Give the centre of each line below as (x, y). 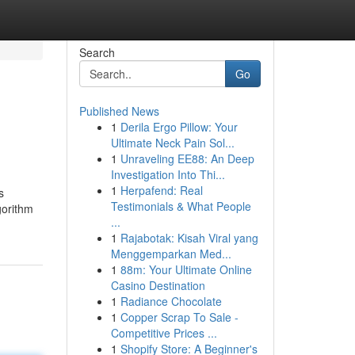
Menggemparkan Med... (171, 254)
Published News (119, 111)
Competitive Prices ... (164, 333)
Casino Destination (158, 285)
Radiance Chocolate (171, 301)
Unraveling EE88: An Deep (187, 158)
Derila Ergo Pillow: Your (179, 127)
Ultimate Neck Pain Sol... (172, 143)
